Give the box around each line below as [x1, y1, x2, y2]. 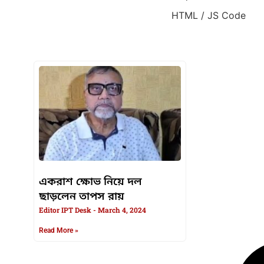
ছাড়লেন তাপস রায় [39, 190, 124, 204]
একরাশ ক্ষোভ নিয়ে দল [39, 175, 142, 190]
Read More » [39, 226, 78, 235]
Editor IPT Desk [39, 205, 93, 215]
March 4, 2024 [96, 205, 146, 215]
